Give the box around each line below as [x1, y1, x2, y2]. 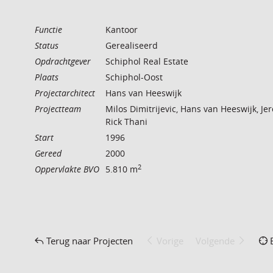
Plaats [35, 71, 58, 83]
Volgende [196, 234, 235, 247]
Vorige [157, 234, 183, 247]
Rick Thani [105, 116, 147, 127]
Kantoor [105, 24, 138, 35]
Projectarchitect [35, 87, 95, 99]
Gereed [35, 147, 62, 159]
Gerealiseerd [105, 40, 158, 51]
